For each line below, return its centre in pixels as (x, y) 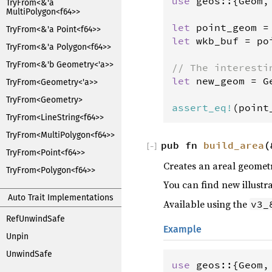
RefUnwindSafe (36, 219)
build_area (234, 145)
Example (182, 229)
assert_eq (199, 107)
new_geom (220, 80)
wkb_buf (217, 40)
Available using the (206, 204)
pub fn (182, 145)
